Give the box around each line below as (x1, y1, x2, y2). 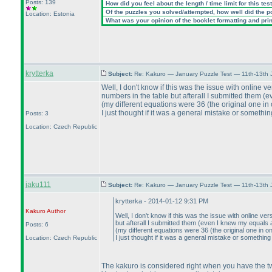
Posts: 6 (25, 221, 49, 228)
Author (46, 208, 66, 214)
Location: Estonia (25, 10, 75, 17)
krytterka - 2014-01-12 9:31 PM (115, 197, 208, 205)
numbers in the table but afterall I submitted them (101, 92, 263, 100)
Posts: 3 (25, 110, 49, 117)
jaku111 (25, 180, 51, 189)
